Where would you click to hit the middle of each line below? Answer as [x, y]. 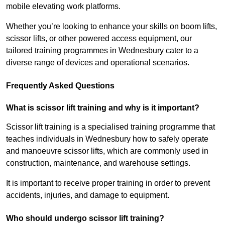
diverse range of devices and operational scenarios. [98, 63]
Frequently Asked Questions [60, 86]
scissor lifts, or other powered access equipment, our [99, 39]
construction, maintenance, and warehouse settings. [98, 163]
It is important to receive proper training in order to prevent [108, 183]
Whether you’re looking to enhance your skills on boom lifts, [111, 27]
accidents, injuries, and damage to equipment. [88, 195]
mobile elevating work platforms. [63, 7]
